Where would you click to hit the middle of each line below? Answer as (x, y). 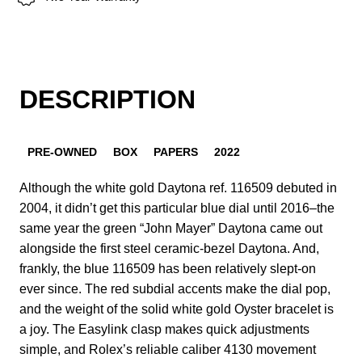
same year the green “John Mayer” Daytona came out (171, 228)
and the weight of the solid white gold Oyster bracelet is (177, 309)
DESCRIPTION (107, 99)
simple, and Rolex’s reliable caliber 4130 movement (168, 349)
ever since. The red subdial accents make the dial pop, (175, 288)
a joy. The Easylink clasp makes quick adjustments (164, 329)
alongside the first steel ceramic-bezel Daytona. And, (169, 248)
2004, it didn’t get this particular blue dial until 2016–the (177, 208)
